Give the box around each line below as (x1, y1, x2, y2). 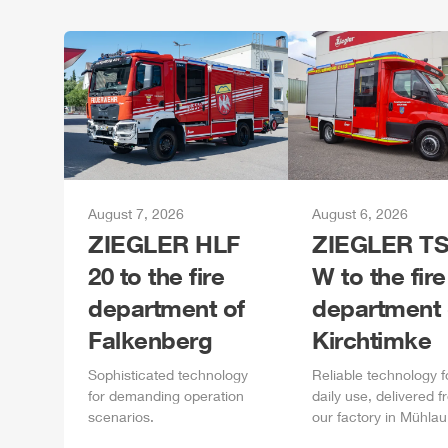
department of (88, 293, 245, 322)
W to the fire (312, 261, 446, 290)
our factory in (312, 408, 400, 425)
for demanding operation (88, 387, 244, 404)
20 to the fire (88, 261, 224, 290)
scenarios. (88, 408, 154, 425)
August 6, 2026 (312, 205, 408, 222)
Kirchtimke (312, 325, 431, 354)
